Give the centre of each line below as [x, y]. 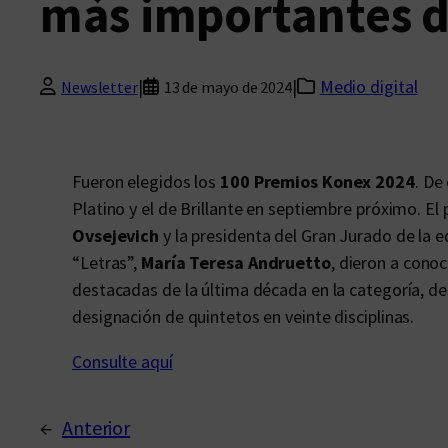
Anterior [96, 427]
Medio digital [368, 86]
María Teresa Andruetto [236, 262]
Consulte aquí [122, 361]
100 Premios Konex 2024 [317, 181]
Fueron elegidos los [146, 181]
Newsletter [99, 86]
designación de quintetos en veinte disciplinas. [243, 316]
